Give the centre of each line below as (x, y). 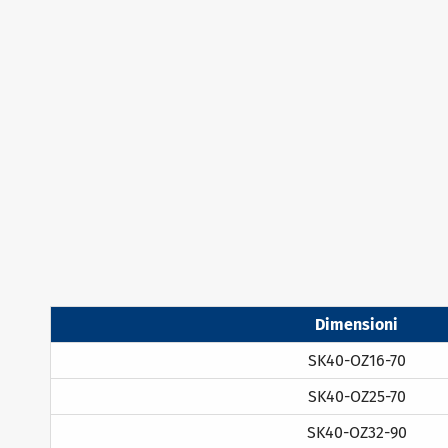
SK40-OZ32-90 (356, 432)
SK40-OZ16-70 (356, 360)
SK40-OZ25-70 (356, 396)
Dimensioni (356, 324)
